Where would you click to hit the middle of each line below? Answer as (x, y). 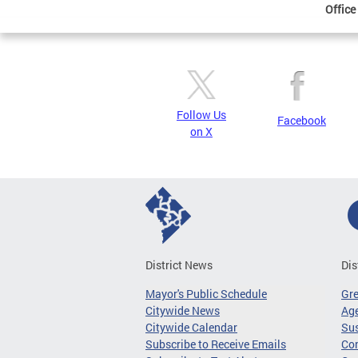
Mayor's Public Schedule (206, 293)
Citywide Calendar (191, 327)
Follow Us (201, 114)
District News (179, 265)
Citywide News (183, 310)
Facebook (302, 120)
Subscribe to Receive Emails (216, 344)
